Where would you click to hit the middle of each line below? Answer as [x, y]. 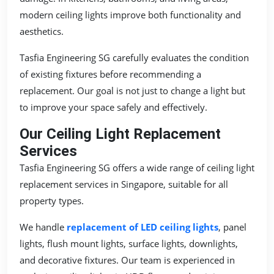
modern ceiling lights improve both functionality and [130, 14]
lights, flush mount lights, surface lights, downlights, [129, 243]
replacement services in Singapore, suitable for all [124, 184]
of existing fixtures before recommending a [110, 74]
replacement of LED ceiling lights [143, 227]
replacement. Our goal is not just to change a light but [132, 90]
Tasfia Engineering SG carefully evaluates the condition [134, 57]
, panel [232, 227]
